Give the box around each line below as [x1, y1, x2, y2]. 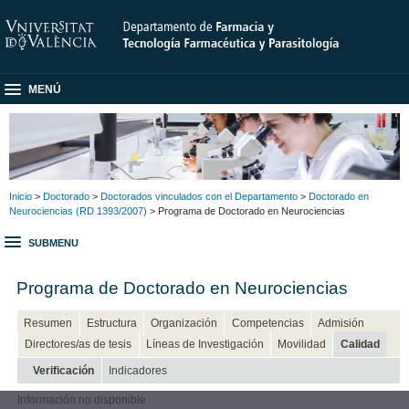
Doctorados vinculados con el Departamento [100, 190, 298, 202]
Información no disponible [17, 393, 147, 406]
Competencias [231, 316, 304, 330]
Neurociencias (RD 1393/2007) [9, 204, 147, 216]
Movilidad [278, 337, 327, 351]
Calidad [340, 337, 380, 351]
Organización [151, 316, 218, 330]
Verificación [33, 363, 95, 377]
